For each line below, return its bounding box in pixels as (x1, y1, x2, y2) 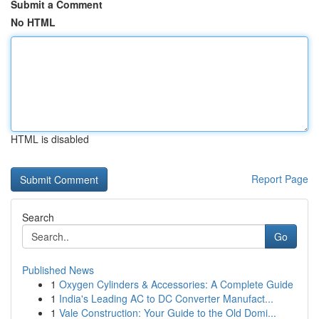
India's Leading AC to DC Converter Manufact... (59, 291, 273, 305)
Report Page (251, 172, 308, 186)
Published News (22, 263, 94, 277)
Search (22, 210, 54, 224)
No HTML (11, 15, 56, 29)
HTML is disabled (11, 132, 89, 146)
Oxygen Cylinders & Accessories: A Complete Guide (59, 277, 293, 291)
